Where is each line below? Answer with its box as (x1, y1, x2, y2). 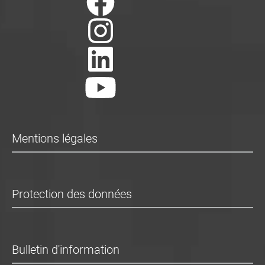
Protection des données (12, 187, 132, 202)
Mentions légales (12, 131, 98, 146)
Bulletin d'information (12, 243, 119, 257)
